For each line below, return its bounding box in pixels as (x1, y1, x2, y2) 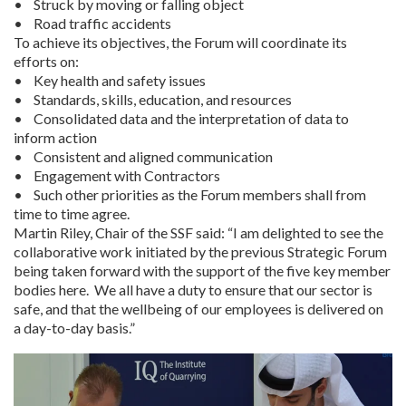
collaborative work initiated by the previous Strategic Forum (14, 243, 387, 260)
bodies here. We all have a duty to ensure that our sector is (14, 281, 372, 298)
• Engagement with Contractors (14, 167, 220, 184)
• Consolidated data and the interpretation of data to (14, 110, 349, 127)
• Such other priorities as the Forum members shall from (14, 186, 366, 203)
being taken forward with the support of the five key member (14, 262, 391, 279)
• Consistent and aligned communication (14, 148, 273, 165)
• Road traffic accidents (14, 14, 171, 32)
